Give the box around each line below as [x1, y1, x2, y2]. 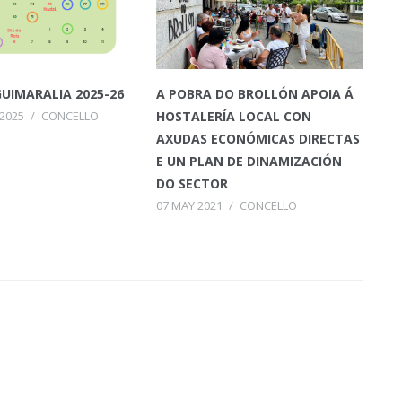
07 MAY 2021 [155, 197, 223, 214]
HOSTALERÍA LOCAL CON [155, 107, 311, 125]
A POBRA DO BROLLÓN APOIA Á [155, 84, 354, 102]
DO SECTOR [155, 174, 228, 192]
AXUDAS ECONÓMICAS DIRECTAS [155, 129, 360, 147]
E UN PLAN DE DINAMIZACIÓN [155, 152, 342, 170]
